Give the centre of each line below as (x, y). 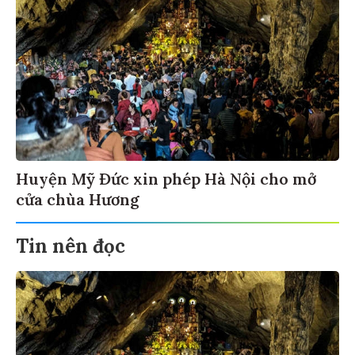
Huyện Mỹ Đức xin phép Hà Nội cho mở (166, 179)
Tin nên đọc (71, 246)
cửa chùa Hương (78, 200)
